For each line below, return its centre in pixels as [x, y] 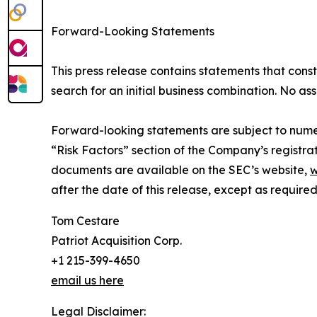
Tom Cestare [85, 220]
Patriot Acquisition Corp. [116, 240]
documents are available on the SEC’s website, [180, 169]
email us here [87, 280]
